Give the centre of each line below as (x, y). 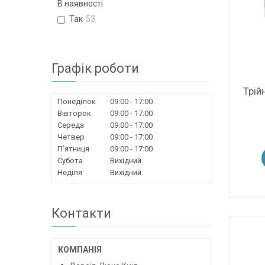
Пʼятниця (73, 149)
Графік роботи (95, 69)
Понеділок (77, 102)
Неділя (70, 173)
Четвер (71, 137)
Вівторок (74, 114)
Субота (70, 161)
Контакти (81, 214)
